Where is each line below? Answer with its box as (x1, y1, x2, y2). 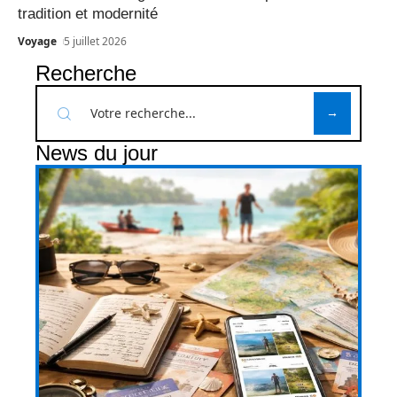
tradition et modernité (18, 5, 158, 23)
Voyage (18, 34, 57, 50)
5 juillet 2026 (64, 34, 128, 50)
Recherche (35, 61, 136, 86)
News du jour (35, 141, 158, 166)
